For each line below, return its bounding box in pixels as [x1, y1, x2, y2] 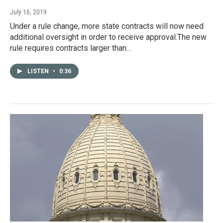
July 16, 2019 [10, 8, 47, 16]
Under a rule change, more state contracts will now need [10, 21, 204, 31]
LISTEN [27, 68, 50, 75]
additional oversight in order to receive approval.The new [10, 32, 207, 42]
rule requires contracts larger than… [10, 43, 131, 53]
